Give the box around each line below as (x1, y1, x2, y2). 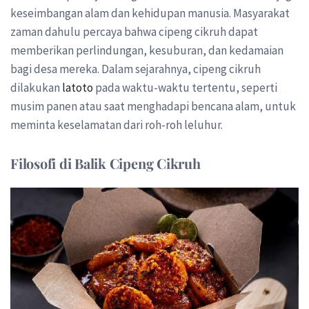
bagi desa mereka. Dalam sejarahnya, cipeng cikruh (10, 61, 261, 77)
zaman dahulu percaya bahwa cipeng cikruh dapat (10, 24, 258, 40)
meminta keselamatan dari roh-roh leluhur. (10, 117, 223, 133)
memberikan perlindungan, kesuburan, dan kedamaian (10, 43, 283, 59)
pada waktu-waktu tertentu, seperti (93, 80, 277, 96)
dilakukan (10, 80, 62, 96)
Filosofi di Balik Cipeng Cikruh (10, 153, 201, 172)
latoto (62, 80, 93, 96)
